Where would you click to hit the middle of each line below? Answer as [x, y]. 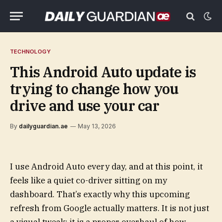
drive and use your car [85, 106]
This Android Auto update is [103, 72]
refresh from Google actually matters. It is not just [110, 208]
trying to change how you [94, 89]
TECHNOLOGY [30, 52]
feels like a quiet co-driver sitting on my [88, 180]
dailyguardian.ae [43, 126]
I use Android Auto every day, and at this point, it [106, 166]
